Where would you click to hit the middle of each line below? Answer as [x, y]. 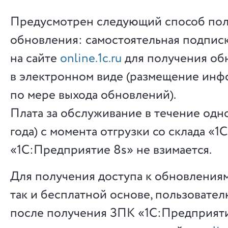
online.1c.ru [91, 59]
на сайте [35, 59]
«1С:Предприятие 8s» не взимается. [111, 150]
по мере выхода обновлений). [93, 95]
